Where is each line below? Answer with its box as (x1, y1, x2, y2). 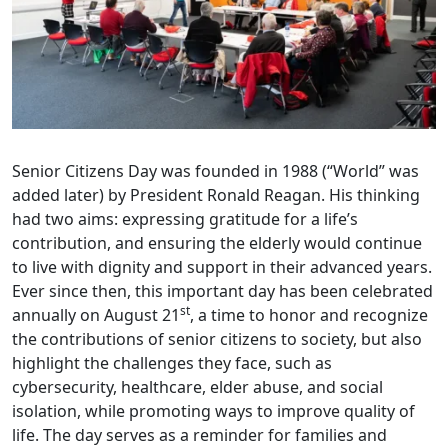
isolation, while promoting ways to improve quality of (12, 399, 415, 422)
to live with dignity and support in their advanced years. (12, 255, 432, 278)
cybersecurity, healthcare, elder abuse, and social (12, 375, 383, 398)
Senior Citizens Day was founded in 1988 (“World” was (12, 159, 419, 182)
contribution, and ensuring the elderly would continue (12, 231, 422, 254)
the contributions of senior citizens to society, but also (12, 327, 422, 350)
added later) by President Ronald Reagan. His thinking (12, 183, 420, 206)
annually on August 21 (12, 303, 180, 326)
